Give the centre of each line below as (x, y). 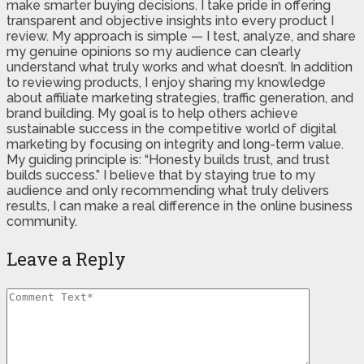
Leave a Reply (66, 258)
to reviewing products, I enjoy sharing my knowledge (166, 82)
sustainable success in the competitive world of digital (171, 128)
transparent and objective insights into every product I (170, 20)
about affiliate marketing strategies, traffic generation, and (180, 97)
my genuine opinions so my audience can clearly (154, 51)
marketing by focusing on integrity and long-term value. (175, 144)
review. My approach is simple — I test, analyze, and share (181, 36)
